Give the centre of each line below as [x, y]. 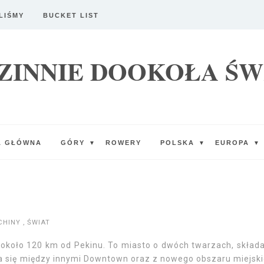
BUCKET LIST [71, 15]
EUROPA [233, 143]
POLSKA [179, 143]
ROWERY [123, 143]
